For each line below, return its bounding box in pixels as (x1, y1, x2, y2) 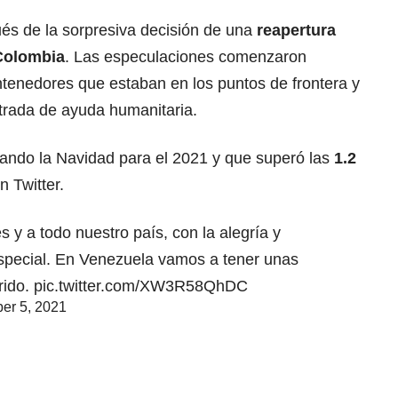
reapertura (257, 20, 336, 39)
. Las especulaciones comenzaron (65, 47, 306, 66)
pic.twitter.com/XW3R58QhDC (34, 276, 248, 295)
